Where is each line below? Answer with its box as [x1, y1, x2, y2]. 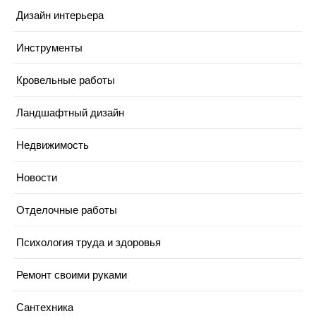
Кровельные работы [16, 74, 115, 87]
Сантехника [16, 301, 73, 314]
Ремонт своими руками [16, 269, 127, 281]
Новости [16, 171, 57, 184]
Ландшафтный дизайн [16, 107, 124, 119]
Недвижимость [16, 139, 89, 152]
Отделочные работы [16, 204, 117, 217]
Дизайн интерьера [16, 9, 104, 22]
